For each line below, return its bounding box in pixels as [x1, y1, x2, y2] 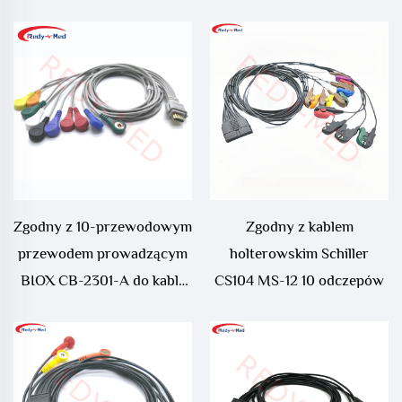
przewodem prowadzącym [18, 245, 188, 263]
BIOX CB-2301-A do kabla [20, 272, 186, 290]
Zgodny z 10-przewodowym [13, 218, 192, 236]
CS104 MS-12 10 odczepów [214, 272, 384, 290]
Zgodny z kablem [245, 218, 354, 236]
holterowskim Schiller [230, 245, 369, 263]
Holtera [78, 299, 127, 317]
